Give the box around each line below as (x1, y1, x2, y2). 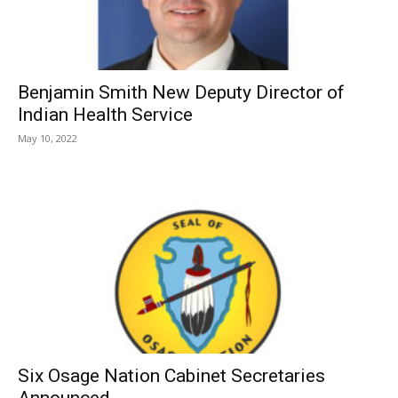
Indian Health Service (18, 104, 193, 126)
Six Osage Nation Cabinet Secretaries (18, 364, 325, 386)
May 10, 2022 (18, 131, 77, 146)
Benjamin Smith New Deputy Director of (18, 82, 345, 104)
